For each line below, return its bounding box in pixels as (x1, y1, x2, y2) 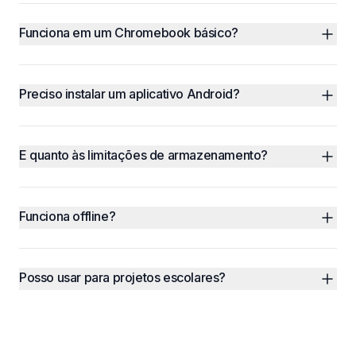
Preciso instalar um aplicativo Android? (19, 86, 240, 102)
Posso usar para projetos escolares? (19, 269, 226, 285)
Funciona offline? (19, 208, 116, 224)
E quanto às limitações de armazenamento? (19, 147, 268, 163)
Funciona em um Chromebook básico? (19, 25, 238, 41)
